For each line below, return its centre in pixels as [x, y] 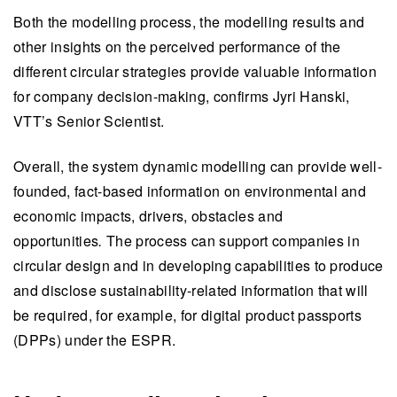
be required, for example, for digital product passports [188, 315]
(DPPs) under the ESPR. [95, 339]
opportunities [56, 240]
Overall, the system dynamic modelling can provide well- [198, 166]
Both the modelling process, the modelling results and [189, 22]
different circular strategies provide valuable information [195, 72]
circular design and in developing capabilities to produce [198, 265]
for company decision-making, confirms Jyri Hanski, [182, 97]
